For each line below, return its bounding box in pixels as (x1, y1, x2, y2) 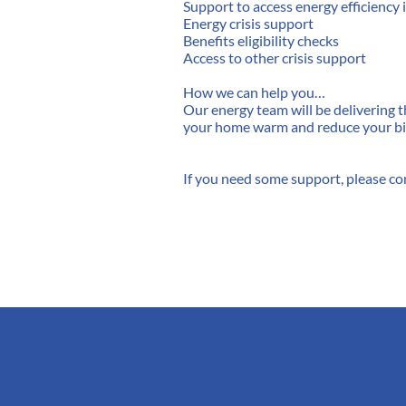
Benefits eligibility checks (183, 32, 342, 49)
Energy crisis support (183, 14, 316, 32)
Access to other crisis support (183, 49, 369, 66)
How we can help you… (183, 83, 325, 101)
